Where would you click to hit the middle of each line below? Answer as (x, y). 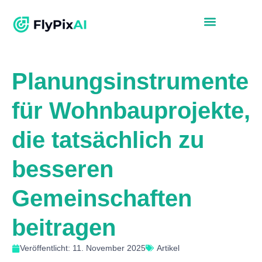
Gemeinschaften (102, 199)
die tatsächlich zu (108, 140)
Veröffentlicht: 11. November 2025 (83, 248)
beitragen (64, 228)
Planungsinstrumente (130, 82)
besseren (63, 169)
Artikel (168, 248)
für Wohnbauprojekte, (131, 111)
